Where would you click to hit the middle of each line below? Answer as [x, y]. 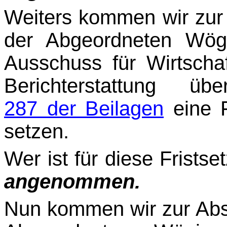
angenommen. [72, 181]
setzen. [36, 131]
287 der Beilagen [84, 109]
